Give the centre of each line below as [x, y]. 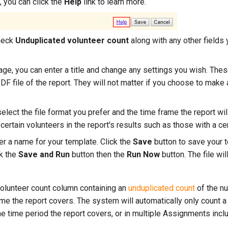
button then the [98, 154]
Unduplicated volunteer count [72, 40]
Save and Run [44, 154]
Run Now [143, 154]
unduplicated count [162, 188]
